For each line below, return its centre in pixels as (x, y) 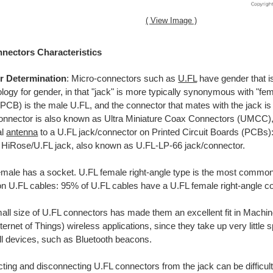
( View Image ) (172, 21)
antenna (22, 133)
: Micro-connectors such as (122, 79)
